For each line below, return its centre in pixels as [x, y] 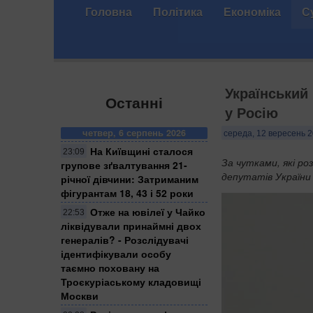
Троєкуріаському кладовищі [131, 281]
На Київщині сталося [141, 151]
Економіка [252, 12]
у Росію [252, 112]
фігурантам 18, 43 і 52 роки [127, 192]
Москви [80, 295]
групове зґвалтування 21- [124, 165]
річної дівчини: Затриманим [130, 179]
